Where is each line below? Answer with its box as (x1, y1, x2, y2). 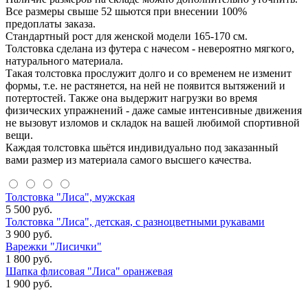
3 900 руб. (5, 228, 52, 240)
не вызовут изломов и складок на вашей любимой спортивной (5, 116, 300, 129)
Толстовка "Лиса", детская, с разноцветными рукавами (5, 215, 265, 228)
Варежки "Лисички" (5, 240, 102, 252)
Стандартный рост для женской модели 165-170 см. (5, 30, 247, 42)
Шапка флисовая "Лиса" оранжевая (5, 265, 173, 277)
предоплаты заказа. (5, 17, 96, 30)
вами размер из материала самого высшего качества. (5, 153, 252, 166)
